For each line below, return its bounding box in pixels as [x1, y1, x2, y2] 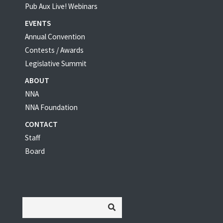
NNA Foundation [25, 102, 78, 112]
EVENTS [25, 18, 51, 28]
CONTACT [25, 119, 58, 129]
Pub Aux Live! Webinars [25, 1, 98, 11]
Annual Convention [25, 31, 85, 41]
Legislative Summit [25, 58, 87, 68]
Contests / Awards [25, 45, 84, 55]
